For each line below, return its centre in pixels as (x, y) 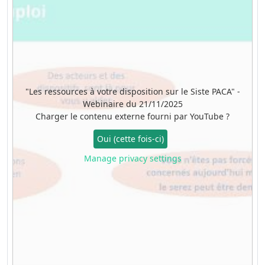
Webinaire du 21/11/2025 (132, 104)
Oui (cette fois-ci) (130, 139)
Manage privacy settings (132, 158)
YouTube (207, 116)
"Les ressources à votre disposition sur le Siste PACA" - (132, 91)
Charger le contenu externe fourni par (113, 116)
